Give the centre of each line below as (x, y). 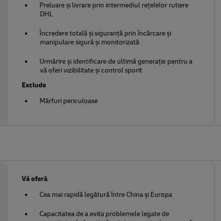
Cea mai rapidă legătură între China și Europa (106, 195)
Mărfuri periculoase (69, 101)
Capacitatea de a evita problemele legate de (105, 214)
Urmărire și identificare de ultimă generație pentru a (116, 61)
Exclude (34, 85)
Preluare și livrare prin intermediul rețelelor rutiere (114, 5)
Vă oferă (35, 179)
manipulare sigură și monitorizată (90, 42)
